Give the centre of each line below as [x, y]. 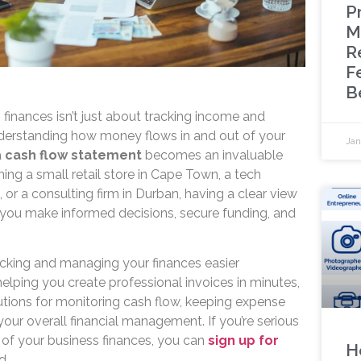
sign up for [243, 341]
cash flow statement [73, 155]
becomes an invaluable [212, 155]
